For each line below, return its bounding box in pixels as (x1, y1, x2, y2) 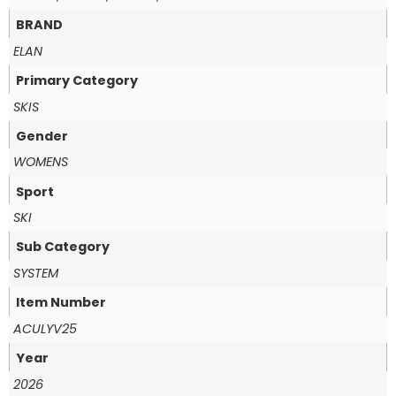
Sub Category (16, 238, 110, 256)
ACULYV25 (13, 319, 77, 338)
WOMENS (13, 153, 68, 171)
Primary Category (16, 72, 139, 90)
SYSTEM (13, 264, 58, 283)
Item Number (16, 293, 107, 312)
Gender (16, 126, 69, 145)
